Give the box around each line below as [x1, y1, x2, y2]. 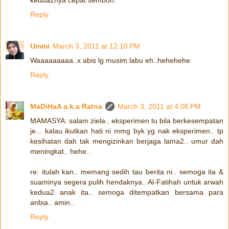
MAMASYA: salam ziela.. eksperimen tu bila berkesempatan [30, 116, 223, 125]
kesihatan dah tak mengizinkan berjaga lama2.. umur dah [30, 136, 223, 145]
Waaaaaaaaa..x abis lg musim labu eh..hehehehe [30, 56, 190, 64]
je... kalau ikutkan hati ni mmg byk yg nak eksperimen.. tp [30, 126, 223, 135]
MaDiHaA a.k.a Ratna [30, 102, 102, 110]
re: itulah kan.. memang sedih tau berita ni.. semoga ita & [30, 167, 223, 176]
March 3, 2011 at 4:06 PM [118, 102, 201, 110]
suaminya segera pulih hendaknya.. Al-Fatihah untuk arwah [30, 177, 223, 186]
